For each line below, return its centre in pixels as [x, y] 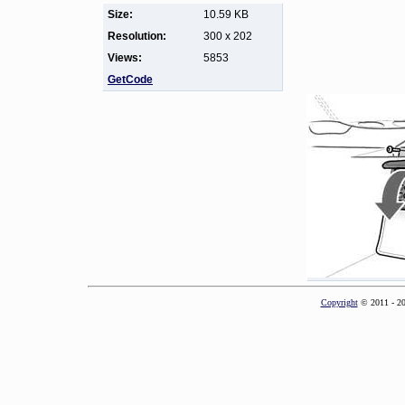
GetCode [130, 80]
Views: [125, 58]
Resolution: [137, 36]
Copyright [339, 302]
